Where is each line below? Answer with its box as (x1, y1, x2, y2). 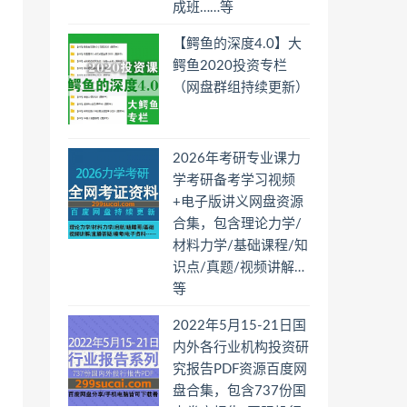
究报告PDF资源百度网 (173, 362, 307, 376)
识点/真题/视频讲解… (173, 261, 304, 274)
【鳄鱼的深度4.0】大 (173, 37, 302, 51)
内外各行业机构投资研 (173, 341, 309, 354)
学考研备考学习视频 (173, 174, 295, 187)
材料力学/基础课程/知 (173, 239, 308, 253)
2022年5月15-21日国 (173, 319, 306, 333)
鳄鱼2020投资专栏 (173, 59, 287, 73)
